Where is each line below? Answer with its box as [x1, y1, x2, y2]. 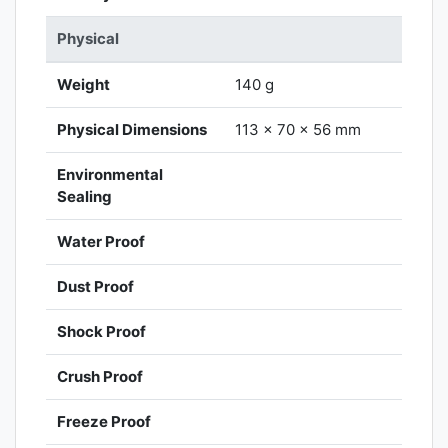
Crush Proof [57, 367, 144, 387]
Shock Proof [57, 322, 147, 342]
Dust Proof [57, 277, 135, 297]
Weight [57, 75, 111, 95]
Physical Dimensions [57, 120, 208, 140]
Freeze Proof [57, 412, 152, 432]
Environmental [57, 165, 164, 185]
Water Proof [57, 232, 146, 252]
